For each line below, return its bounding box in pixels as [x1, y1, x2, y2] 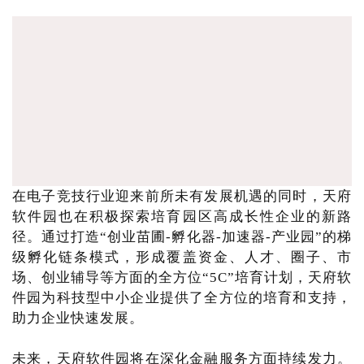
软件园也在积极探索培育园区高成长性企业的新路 [12, 209, 352, 224]
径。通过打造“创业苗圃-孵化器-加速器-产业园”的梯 [12, 229, 352, 245]
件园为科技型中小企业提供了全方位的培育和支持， [12, 290, 352, 305]
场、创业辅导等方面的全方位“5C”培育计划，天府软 [12, 270, 352, 285]
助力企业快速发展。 [12, 310, 144, 326]
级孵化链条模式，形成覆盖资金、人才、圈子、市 [12, 249, 352, 265]
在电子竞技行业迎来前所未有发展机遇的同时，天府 [12, 188, 352, 204]
